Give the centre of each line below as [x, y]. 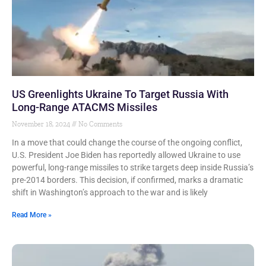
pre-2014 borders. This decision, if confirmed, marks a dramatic [127, 180]
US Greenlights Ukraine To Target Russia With [120, 94]
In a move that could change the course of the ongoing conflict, [127, 142]
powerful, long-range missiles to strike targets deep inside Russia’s [133, 167]
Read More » [32, 215]
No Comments [99, 124]
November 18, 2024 [42, 124]
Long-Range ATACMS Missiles [85, 107]
